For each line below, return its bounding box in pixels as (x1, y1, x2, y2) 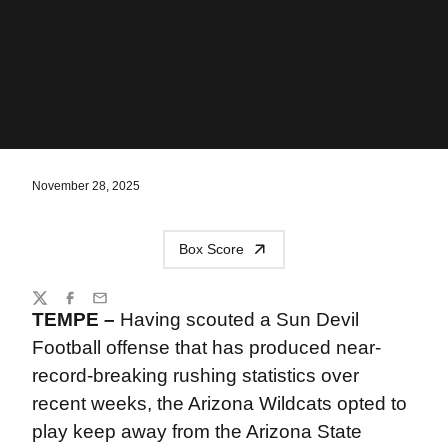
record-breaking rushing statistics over (31, 364, 359, 386)
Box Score (179, 240, 244, 257)
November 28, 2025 (31, 179, 140, 193)
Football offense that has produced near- (31, 336, 381, 358)
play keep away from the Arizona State (31, 420, 362, 442)
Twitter (30, 298, 73, 314)
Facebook (60, 298, 124, 314)
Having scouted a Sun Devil (114, 308, 359, 330)
